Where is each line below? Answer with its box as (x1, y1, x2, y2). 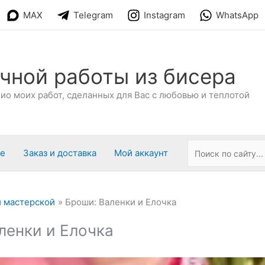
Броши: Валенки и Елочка (65, 196, 176, 208)
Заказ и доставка (23, 147, 96, 159)
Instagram (144, 9, 185, 21)
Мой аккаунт (114, 147, 168, 159)
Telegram (73, 9, 113, 21)
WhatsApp (216, 9, 258, 21)
